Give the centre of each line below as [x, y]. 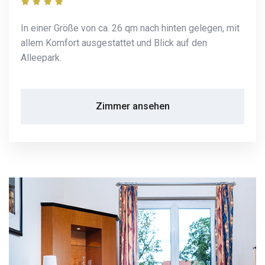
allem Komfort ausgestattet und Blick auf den [114, 43]
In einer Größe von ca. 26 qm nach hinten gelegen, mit [130, 28]
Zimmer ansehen [132, 106]
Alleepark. [41, 58]
